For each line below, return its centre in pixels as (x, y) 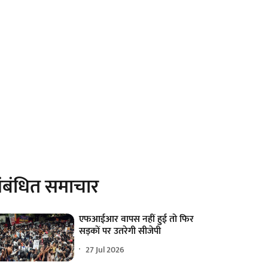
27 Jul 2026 (105, 249)
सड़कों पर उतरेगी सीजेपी (120, 232)
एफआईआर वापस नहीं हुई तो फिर (137, 220)
